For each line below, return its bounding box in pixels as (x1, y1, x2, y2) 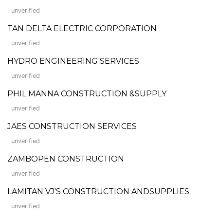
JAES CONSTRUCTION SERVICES (7, 121, 137, 131)
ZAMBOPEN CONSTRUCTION (7, 154, 124, 163)
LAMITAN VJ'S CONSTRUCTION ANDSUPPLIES (7, 186, 189, 196)
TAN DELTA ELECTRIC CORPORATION (7, 23, 157, 33)
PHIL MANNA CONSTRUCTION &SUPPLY (7, 89, 166, 98)
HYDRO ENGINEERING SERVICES (7, 56, 139, 66)
